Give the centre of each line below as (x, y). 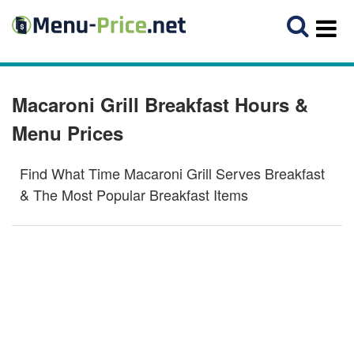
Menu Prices (68, 133)
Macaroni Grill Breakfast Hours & (160, 105)
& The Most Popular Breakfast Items (134, 195)
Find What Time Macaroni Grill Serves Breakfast (172, 173)
